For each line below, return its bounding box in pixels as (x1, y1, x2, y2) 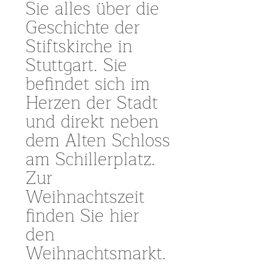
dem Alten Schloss (25, 126, 171, 155)
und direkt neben (25, 107, 159, 136)
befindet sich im (25, 70, 151, 98)
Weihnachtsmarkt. (25, 239, 167, 268)
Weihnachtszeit (25, 183, 145, 211)
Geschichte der (25, 13, 140, 42)
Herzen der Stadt (25, 89, 158, 117)
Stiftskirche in (25, 32, 133, 61)
